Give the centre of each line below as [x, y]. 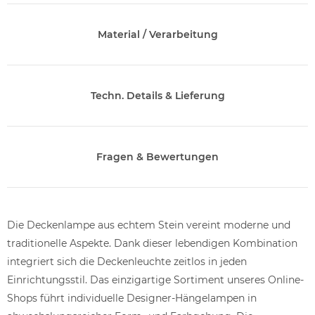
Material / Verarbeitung [157, 34]
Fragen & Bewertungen [157, 156]
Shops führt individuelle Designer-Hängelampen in [132, 298]
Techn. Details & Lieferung [157, 95]
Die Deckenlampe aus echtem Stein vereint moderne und [149, 225]
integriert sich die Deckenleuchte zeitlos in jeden [127, 261]
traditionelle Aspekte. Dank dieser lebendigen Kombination [152, 243]
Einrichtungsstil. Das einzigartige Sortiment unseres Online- [155, 279]
